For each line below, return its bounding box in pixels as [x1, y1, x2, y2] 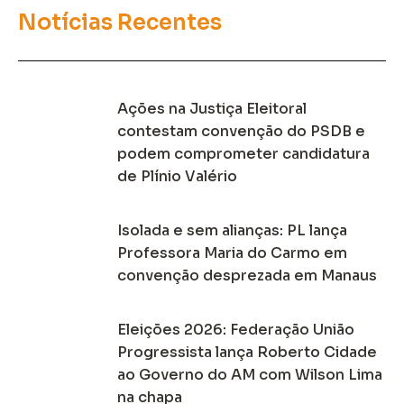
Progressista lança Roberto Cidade [117, 343, 377, 363]
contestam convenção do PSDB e [117, 122, 365, 142]
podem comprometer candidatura [117, 144, 370, 164]
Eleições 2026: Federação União [117, 320, 354, 340]
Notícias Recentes [18, 8, 222, 36]
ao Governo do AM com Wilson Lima [117, 365, 382, 385]
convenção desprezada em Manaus [117, 266, 377, 286]
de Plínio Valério [117, 167, 237, 187]
